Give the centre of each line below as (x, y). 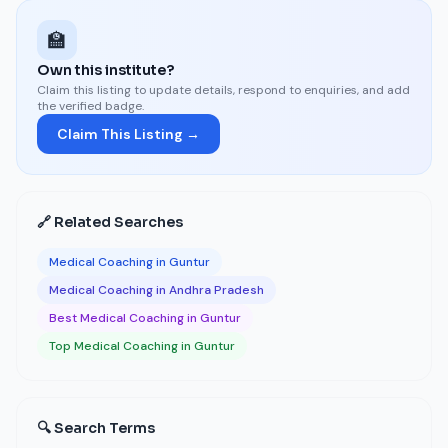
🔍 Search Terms (96, 428)
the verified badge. (90, 106)
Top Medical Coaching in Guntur (142, 346)
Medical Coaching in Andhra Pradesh (156, 290)
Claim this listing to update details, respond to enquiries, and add (223, 90)
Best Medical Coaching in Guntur (145, 318)
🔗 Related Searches (110, 222)
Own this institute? (105, 70)
